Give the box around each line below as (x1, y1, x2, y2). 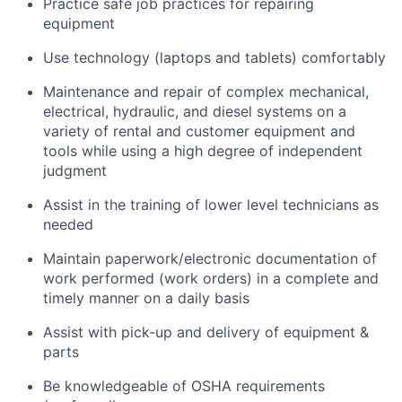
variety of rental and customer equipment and (43, 122, 355, 141)
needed (43, 215, 93, 234)
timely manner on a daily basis (43, 289, 249, 308)
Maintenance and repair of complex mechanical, (43, 83, 369, 101)
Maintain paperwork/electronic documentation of (43, 249, 377, 268)
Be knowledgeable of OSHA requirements (43, 377, 325, 396)
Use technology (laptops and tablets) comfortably (43, 48, 386, 67)
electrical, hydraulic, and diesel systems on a (43, 102, 346, 121)
